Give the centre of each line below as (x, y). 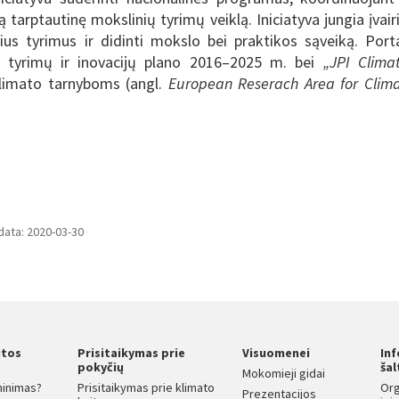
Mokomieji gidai (283, 373)
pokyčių (100, 366)
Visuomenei (276, 352)
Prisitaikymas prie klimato (146, 387)
